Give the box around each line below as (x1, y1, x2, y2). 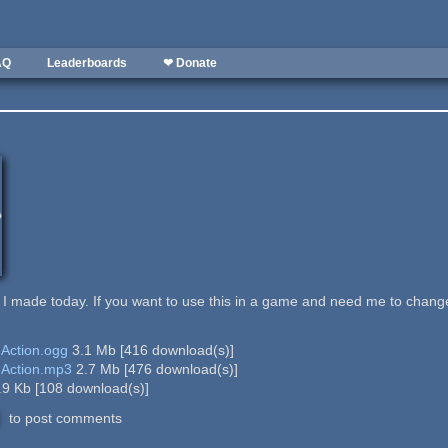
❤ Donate (163, 56, 217, 70)
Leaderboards (47, 56, 127, 70)
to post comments (5, 409, 123, 426)
